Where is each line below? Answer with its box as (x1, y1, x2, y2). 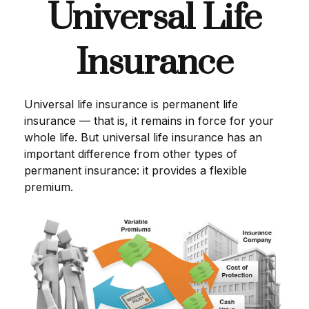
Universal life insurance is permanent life (24, 97, 238, 111)
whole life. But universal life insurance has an (24, 130, 262, 144)
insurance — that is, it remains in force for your (24, 114, 274, 128)
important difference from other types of (24, 147, 237, 161)
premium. (24, 180, 73, 194)
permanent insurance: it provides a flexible (24, 163, 247, 177)
